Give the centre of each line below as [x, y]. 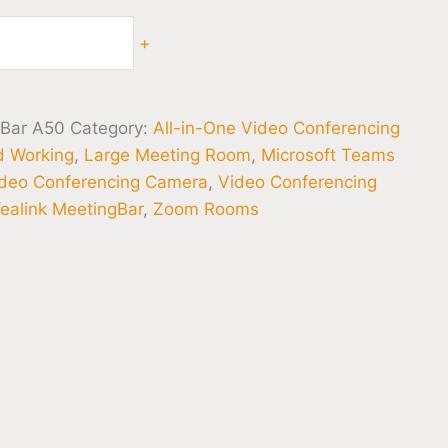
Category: [112, 128]
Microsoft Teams [328, 155]
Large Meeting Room [168, 155]
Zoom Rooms [206, 209]
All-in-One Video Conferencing [277, 128]
